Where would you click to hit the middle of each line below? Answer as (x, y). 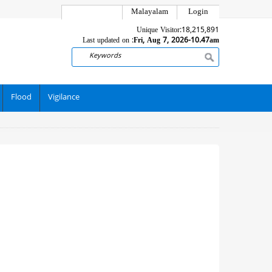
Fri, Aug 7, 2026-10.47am (176, 41)
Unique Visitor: (159, 31)
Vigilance (63, 98)
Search (101, 56)
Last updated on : (108, 41)
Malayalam (150, 12)
